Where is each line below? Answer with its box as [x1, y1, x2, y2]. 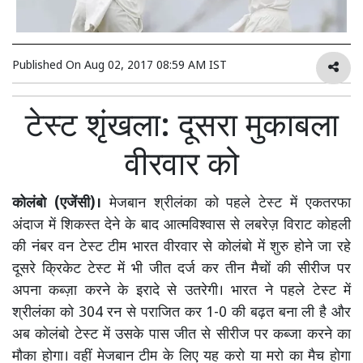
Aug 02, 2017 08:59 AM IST [84, 58, 227, 75]
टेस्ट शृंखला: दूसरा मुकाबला [24, 107, 339, 150]
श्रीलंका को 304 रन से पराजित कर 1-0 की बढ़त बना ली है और [12, 304, 351, 323]
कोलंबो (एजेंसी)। [12, 194, 101, 214]
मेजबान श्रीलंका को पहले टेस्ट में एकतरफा [100, 194, 351, 214]
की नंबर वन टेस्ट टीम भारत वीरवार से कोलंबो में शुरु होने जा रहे [12, 238, 351, 258]
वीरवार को [124, 146, 239, 189]
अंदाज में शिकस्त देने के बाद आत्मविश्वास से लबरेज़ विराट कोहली [12, 216, 351, 236]
